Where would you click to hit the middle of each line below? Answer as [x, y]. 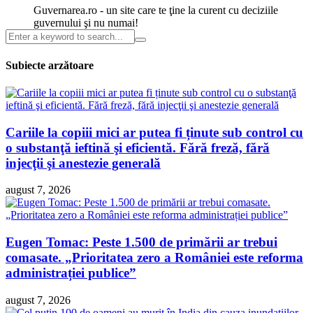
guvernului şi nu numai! [86, 23]
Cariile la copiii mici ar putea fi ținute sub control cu [154, 132]
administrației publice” [71, 273]
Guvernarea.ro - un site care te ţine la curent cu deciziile [156, 10]
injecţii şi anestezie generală [83, 163]
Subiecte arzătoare [50, 65]
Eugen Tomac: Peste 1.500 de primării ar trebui [141, 242]
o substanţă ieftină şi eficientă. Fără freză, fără [138, 147]
